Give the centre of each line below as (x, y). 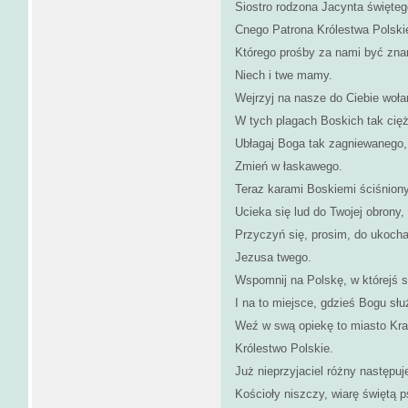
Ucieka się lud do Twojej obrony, (320, 212)
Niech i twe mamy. (284, 75)
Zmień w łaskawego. (289, 166)
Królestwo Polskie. (284, 348)
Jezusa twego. (273, 257)
